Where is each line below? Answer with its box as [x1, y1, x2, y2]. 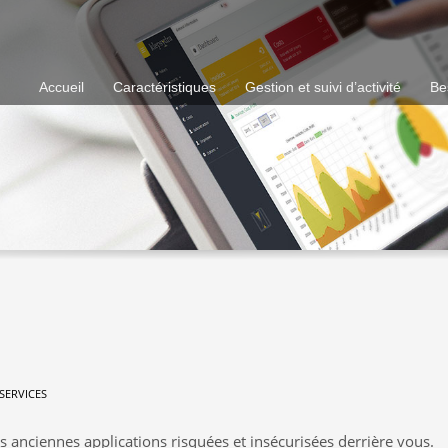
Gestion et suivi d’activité [245, 79, 402, 95]
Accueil [39, 79, 85, 95]
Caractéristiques [113, 79, 217, 95]
